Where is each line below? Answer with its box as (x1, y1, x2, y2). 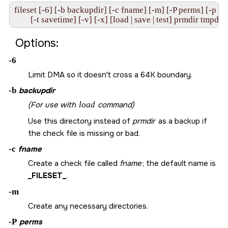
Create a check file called (28, 158, 120, 169)
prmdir (132, 116, 155, 126)
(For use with (28, 100, 78, 110)
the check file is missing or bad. (28, 128, 140, 138)
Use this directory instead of (28, 116, 132, 126)
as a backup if (156, 116, 207, 126)
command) (96, 100, 134, 110)
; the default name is (142, 158, 216, 169)
